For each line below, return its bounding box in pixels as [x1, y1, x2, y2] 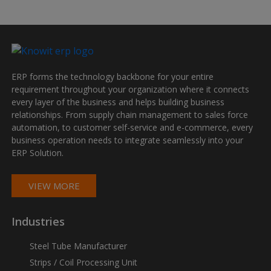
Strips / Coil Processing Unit [30, 256, 138, 269]
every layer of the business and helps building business [11, 96, 225, 108]
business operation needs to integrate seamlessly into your [11, 134, 244, 146]
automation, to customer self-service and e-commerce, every [11, 122, 253, 134]
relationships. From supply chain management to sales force [11, 109, 249, 121]
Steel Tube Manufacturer [30, 240, 128, 252]
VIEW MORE [28, 180, 80, 192]
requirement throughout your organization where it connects [11, 83, 250, 96]
